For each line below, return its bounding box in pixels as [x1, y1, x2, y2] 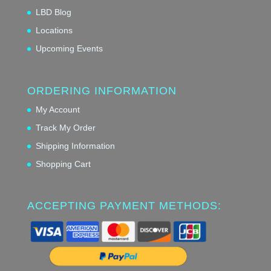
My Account [35, 104, 80, 114]
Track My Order [35, 122, 96, 132]
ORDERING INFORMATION [27, 84, 177, 97]
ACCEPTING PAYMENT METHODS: [27, 199, 221, 212]
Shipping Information [35, 140, 115, 151]
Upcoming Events [35, 44, 103, 54]
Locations [35, 25, 73, 36]
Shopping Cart [35, 158, 91, 169]
